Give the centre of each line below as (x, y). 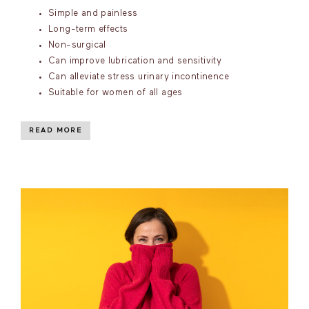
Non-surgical (77, 45)
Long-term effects (88, 29)
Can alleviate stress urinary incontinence (139, 77)
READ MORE (56, 130)
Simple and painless (93, 13)
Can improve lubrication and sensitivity (135, 61)
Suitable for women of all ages (116, 93)
